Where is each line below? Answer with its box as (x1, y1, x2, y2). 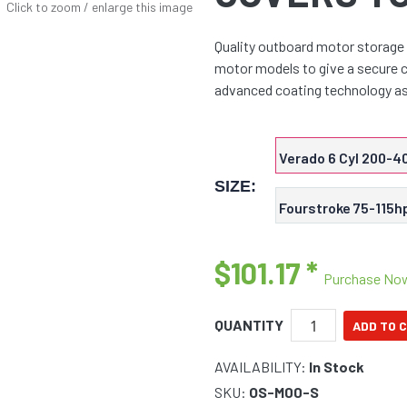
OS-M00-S (249, 383, 319, 402)
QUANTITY (214, 316, 283, 334)
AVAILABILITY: (214, 358, 309, 376)
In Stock (309, 358, 364, 376)
